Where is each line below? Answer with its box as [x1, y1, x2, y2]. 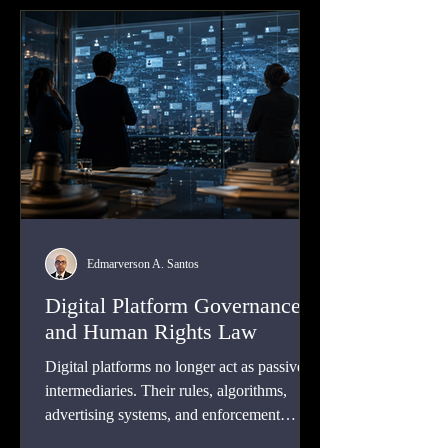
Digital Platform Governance [45, 293, 301, 318]
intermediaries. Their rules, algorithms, [45, 382, 287, 399]
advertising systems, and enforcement [45, 406, 280, 423]
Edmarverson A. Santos [87, 256, 199, 271]
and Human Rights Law [45, 319, 257, 344]
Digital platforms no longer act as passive [45, 358, 304, 375]
